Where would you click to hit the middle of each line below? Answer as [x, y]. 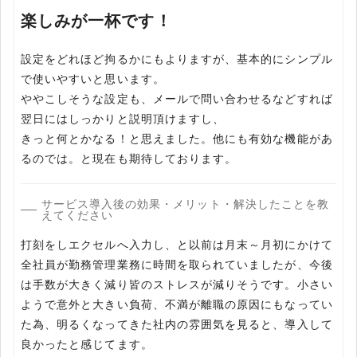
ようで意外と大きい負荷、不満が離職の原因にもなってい [177, 305]
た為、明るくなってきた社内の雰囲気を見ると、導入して [177, 325]
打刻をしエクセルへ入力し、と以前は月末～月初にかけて [177, 245]
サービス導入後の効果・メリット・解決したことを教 [185, 204]
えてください [77, 216]
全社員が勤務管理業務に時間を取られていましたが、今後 [177, 265]
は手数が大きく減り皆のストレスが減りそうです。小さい [177, 285]
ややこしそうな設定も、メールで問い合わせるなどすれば [177, 99]
